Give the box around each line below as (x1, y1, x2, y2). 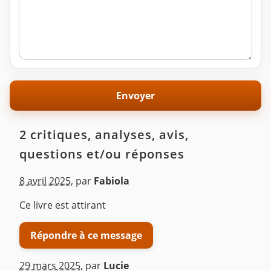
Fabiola (94, 174, 129, 188)
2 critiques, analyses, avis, (19, 126, 189, 143)
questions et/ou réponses (19, 146, 184, 163)
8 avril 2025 (19, 174, 71, 188)
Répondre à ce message (30, 228, 142, 242)
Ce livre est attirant (19, 198, 106, 212)
